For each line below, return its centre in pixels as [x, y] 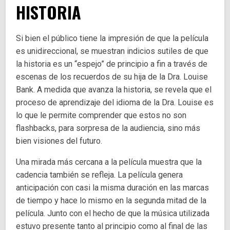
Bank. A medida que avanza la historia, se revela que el [114, 90]
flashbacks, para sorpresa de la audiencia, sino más [108, 128]
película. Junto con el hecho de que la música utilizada [113, 214]
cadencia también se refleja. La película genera [100, 175]
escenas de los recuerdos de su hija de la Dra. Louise [112, 77]
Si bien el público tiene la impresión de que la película [112, 39]
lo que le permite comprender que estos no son [101, 116]
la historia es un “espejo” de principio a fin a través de [112, 64]
